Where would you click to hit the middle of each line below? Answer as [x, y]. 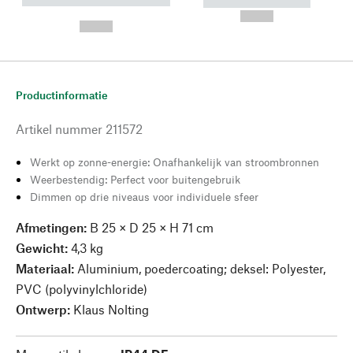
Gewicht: [43, 248]
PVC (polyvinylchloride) [82, 289]
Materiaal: [46, 268]
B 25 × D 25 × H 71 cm [150, 227]
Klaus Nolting [111, 309]
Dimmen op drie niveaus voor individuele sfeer [144, 197]
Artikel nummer [59, 129]
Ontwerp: [45, 309]
